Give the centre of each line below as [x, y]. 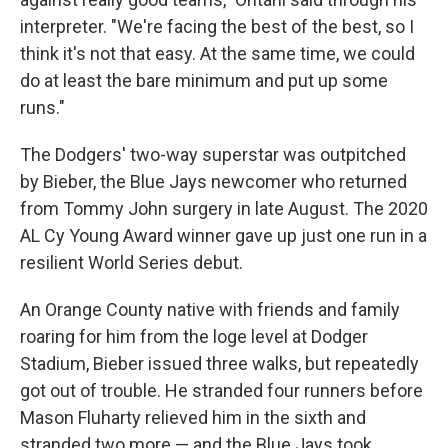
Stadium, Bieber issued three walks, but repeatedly [219, 363]
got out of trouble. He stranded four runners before [221, 390]
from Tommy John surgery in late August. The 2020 [224, 208]
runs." [42, 107]
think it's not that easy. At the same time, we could [217, 53]
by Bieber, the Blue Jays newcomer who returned [213, 181]
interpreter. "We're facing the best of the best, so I [217, 26]
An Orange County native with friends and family [210, 309]
